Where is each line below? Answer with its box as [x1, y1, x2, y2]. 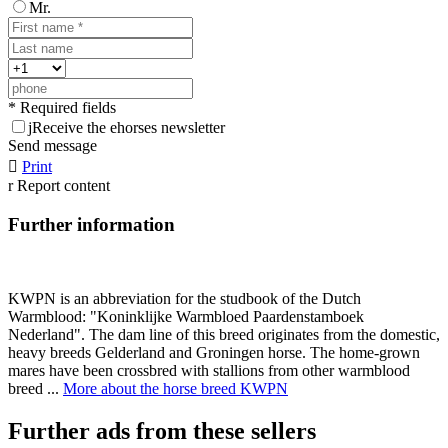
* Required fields [8, 99, 116, 117]
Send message [8, 137, 97, 155]
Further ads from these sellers [8, 418, 316, 445]
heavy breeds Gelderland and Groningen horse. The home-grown [8, 344, 420, 362]
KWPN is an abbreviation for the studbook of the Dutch [8, 290, 361, 308]
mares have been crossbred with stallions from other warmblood [8, 362, 410, 380]
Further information [8, 213, 175, 235]
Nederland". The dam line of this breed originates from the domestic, [8, 326, 440, 344]
